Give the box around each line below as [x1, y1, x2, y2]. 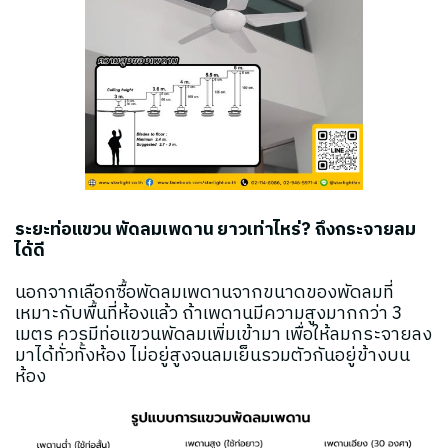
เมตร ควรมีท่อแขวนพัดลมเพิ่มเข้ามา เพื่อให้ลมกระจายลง [15, 319, 432, 350]
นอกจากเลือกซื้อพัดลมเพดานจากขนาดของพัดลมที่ [15, 277, 394, 308]
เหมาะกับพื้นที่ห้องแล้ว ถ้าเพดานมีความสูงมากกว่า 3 [15, 298, 403, 329]
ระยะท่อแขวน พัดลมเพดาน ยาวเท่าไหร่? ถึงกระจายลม [15, 214, 416, 245]
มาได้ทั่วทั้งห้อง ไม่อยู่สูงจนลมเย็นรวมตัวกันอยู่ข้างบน [15, 340, 410, 371]
